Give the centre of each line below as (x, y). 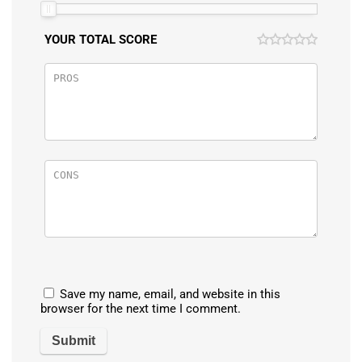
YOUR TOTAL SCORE (101, 39)
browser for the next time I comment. (141, 308)
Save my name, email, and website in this (170, 294)
